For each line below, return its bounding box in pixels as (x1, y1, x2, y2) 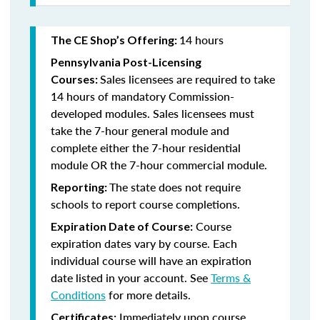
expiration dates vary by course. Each (51, 235, 237, 251)
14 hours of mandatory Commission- (51, 88, 234, 104)
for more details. (106, 286, 191, 303)
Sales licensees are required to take (100, 71, 275, 87)
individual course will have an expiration (51, 252, 251, 269)
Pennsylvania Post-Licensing (51, 55, 201, 69)
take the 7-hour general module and (51, 122, 229, 139)
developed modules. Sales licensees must (51, 105, 254, 121)
